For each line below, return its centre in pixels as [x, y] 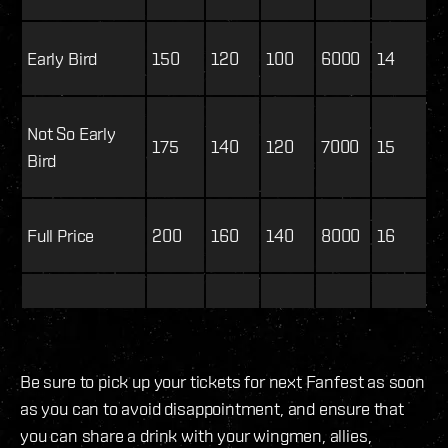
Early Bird [62, 59]
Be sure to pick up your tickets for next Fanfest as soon [222, 382]
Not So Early [71, 134]
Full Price [61, 236]
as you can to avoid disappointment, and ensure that [212, 409]
